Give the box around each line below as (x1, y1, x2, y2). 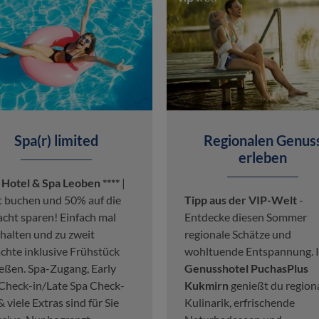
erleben (239, 148, 287, 166)
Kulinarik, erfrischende (184, 295, 295, 309)
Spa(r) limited (14, 131, 98, 149)
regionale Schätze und (184, 226, 291, 241)
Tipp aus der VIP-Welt (184, 192, 297, 206)
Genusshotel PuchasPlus (184, 261, 308, 275)
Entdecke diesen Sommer (184, 209, 307, 224)
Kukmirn (184, 278, 229, 292)
